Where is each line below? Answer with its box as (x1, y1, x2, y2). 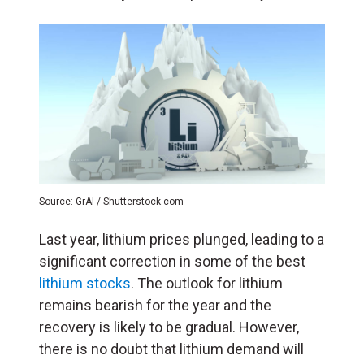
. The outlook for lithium (131, 274, 283, 292)
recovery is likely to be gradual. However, (39, 318, 299, 336)
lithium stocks (39, 274, 131, 292)
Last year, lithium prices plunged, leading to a (39, 230, 324, 248)
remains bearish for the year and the (39, 296, 271, 314)
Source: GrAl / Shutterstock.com (39, 195, 184, 207)
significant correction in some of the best (39, 252, 305, 270)
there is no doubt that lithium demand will (39, 340, 304, 357)
